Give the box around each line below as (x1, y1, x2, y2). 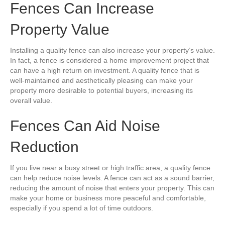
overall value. (10, 96, 52, 104)
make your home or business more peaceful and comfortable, (10, 194, 206, 202)
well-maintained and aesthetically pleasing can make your (10, 76, 193, 84)
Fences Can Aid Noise (10, 118, 160, 134)
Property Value (10, 21, 109, 38)
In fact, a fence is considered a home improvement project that (10, 56, 209, 64)
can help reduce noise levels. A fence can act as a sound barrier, (10, 174, 214, 182)
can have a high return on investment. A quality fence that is (10, 66, 199, 74)
